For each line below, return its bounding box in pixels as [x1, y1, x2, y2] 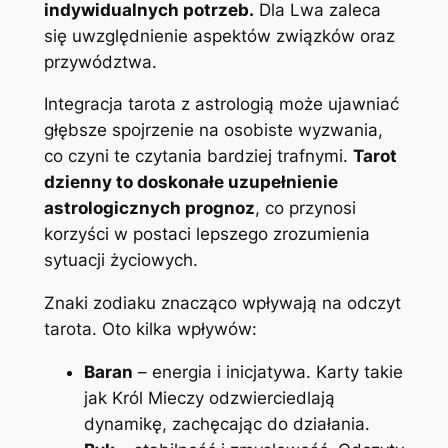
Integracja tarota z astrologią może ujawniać [43, 94, 399, 115]
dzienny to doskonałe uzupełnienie [43, 172, 338, 193]
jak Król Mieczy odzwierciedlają [83, 388, 335, 409]
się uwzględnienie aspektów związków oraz [43, 25, 395, 46]
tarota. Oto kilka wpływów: [43, 319, 257, 340]
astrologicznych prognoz [43, 198, 255, 219]
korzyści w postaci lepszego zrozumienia [43, 224, 370, 245]
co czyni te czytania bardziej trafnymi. [43, 146, 353, 167]
